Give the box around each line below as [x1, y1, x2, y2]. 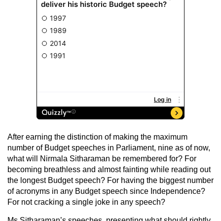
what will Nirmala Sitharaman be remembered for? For [7, 154, 196, 163]
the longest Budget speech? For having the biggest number [7, 176, 214, 184]
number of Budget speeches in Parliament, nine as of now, [7, 143, 210, 152]
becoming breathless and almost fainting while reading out [7, 165, 211, 174]
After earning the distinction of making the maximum [7, 132, 187, 141]
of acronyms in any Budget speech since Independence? [7, 186, 205, 195]
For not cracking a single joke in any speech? [7, 197, 165, 206]
